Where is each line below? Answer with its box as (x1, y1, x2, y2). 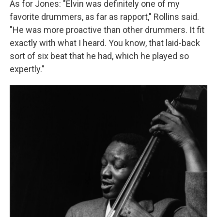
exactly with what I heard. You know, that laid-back (10, 37, 200, 48)
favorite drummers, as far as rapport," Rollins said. (10, 11, 199, 22)
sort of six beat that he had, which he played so (10, 50, 189, 61)
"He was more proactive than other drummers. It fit (10, 24, 204, 35)
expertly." (10, 63, 45, 74)
